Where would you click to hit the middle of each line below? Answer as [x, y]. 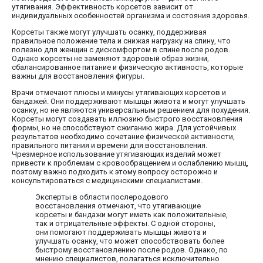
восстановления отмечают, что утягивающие [118, 205]
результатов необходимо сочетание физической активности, [123, 136]
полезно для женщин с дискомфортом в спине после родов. [121, 49]
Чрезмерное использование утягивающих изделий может [117, 154]
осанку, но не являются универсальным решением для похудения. [131, 110]
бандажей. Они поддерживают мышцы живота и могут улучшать [129, 101]
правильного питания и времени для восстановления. [109, 145]
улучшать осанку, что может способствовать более [130, 241]
